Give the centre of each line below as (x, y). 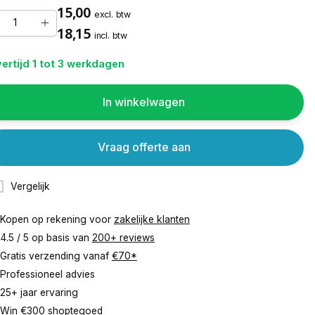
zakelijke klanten (152, 220)
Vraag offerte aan (144, 147)
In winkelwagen (144, 102)
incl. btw (110, 35)
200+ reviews (123, 238)
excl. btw (112, 14)
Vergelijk (31, 186)
